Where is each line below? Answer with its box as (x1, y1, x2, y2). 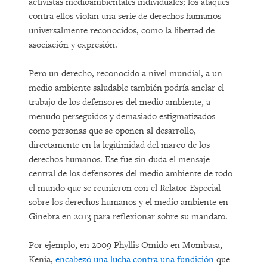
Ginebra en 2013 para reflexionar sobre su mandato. (29, 211, 228, 222)
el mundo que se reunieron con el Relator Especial (29, 182, 221, 194)
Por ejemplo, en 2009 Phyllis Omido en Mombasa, (29, 240, 222, 251)
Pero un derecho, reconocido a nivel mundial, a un (29, 68, 222, 79)
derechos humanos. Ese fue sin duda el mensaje (29, 154, 210, 165)
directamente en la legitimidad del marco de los (29, 139, 210, 151)
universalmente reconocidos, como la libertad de (29, 25, 215, 36)
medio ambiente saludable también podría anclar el (29, 82, 224, 94)
